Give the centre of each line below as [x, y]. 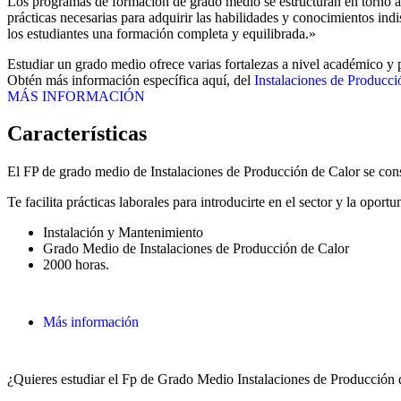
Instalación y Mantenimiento [123, 233]
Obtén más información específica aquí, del [131, 80]
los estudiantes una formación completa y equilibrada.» [162, 33]
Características [77, 134]
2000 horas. [76, 265]
